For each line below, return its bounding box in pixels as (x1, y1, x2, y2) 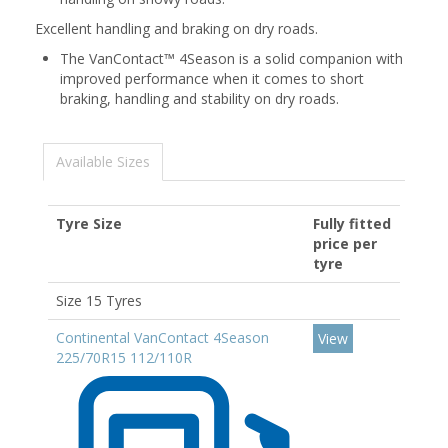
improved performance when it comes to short (60, 69, 364, 88)
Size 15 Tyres (56, 291, 142, 310)
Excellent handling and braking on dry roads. (35, 19, 318, 38)
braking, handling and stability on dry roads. (60, 89, 339, 108)
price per (313, 234, 377, 253)
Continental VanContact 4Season (56, 328, 269, 347)
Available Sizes (56, 152, 150, 171)
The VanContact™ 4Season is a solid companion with (60, 49, 403, 68)
